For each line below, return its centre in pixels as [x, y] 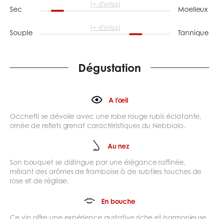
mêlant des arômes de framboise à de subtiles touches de [106, 172]
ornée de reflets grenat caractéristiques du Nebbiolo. [98, 126]
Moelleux [193, 9]
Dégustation [109, 67]
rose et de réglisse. [40, 181]
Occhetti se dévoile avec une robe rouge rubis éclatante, [106, 116]
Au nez [118, 146]
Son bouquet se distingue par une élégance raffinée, [98, 162]
